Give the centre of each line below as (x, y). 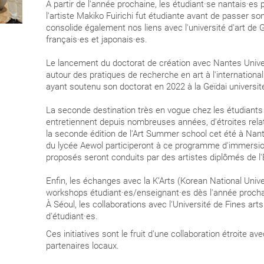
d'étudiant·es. (72, 217)
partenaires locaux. (82, 246)
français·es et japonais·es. (97, 40)
